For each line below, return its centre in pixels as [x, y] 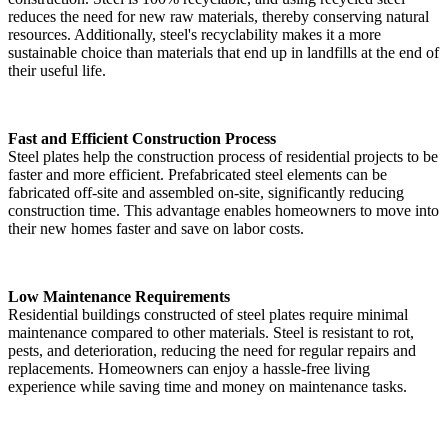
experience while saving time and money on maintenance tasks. [207, 386]
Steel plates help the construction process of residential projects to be [223, 156]
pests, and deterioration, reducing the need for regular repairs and [212, 350]
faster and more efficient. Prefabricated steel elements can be [197, 174]
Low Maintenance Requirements [119, 296]
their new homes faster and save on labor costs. [156, 228]
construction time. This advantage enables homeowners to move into [223, 210]
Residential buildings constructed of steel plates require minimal [208, 314]
